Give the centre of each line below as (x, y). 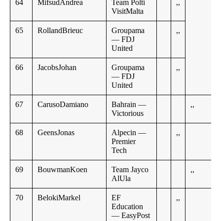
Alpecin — (129, 133)
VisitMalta (128, 11)
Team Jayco (130, 170)
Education (127, 207)
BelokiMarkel (59, 198)
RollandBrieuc (60, 31)
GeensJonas (56, 133)
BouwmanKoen (62, 170)
